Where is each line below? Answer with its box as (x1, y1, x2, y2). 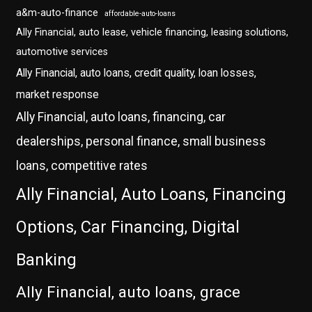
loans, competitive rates (16, 159, 148, 173)
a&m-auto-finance (16, 7, 99, 19)
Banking (16, 250, 77, 270)
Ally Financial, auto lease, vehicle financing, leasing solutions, (16, 26, 289, 39)
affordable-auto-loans (104, 9, 176, 19)
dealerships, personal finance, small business (16, 134, 267, 149)
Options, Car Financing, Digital (16, 217, 240, 237)
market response (16, 88, 100, 102)
